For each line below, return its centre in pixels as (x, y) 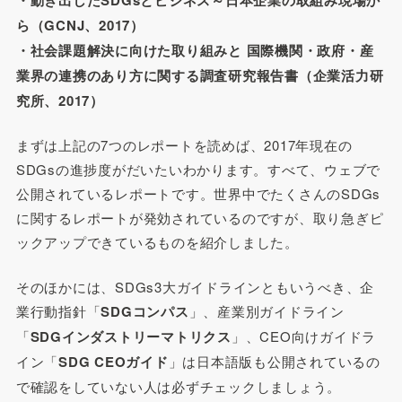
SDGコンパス (145, 311)
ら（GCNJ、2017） (80, 25)
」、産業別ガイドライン (267, 310)
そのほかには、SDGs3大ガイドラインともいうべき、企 (195, 286)
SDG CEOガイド (114, 361)
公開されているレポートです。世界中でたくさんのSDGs (198, 194)
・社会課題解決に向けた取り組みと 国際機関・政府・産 (195, 50)
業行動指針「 (58, 310)
